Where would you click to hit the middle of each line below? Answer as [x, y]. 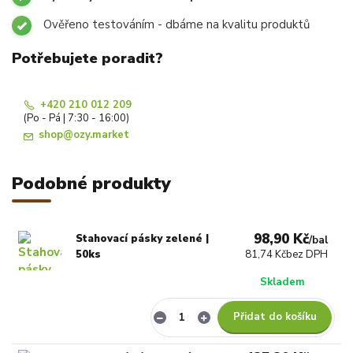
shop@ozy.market [84, 135]
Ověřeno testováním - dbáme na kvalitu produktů [176, 24]
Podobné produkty [91, 183]
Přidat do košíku [275, 317]
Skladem [283, 282]
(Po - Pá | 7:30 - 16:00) [76, 118]
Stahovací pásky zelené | [143, 238]
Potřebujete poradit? [87, 59]
